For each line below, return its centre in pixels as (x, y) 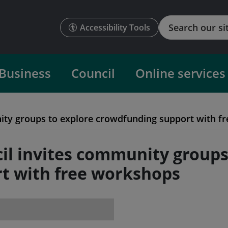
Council (93, 73)
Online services (180, 73)
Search (172, 21)
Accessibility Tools (115, 27)
